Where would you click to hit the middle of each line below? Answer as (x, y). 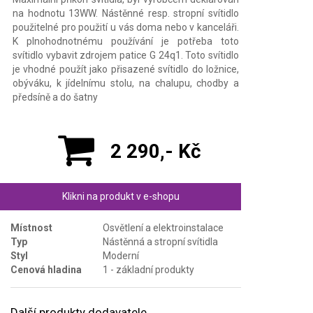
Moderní (121, 255)
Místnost (31, 227)
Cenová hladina (46, 269)
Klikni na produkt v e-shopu (121, 196)
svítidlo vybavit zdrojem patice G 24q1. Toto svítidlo (126, 55)
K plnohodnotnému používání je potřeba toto (126, 41)
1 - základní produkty (148, 269)
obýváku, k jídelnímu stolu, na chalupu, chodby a (126, 83)
